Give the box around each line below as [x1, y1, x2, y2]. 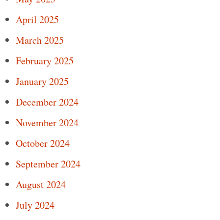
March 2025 [16, 33, 64, 47]
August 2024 [16, 178, 66, 192]
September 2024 [16, 157, 81, 171]
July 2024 [16, 198, 55, 212]
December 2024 [16, 95, 79, 109]
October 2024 [16, 137, 70, 150]
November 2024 [16, 116, 79, 130]
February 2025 [16, 54, 74, 68]
